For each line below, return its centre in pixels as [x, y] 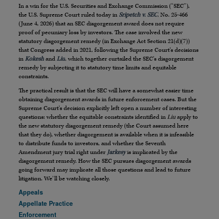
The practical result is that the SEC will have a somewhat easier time [106, 91]
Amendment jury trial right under [63, 153]
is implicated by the [152, 153]
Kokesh [34, 59]
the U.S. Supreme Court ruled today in [69, 15]
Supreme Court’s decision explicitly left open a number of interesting [108, 109]
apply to [187, 117]
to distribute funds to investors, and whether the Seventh [92, 144]
